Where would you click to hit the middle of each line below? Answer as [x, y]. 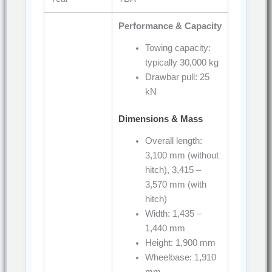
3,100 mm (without [182, 156]
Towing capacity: [178, 48]
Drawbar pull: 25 [177, 77]
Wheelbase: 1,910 [180, 258]
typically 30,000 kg [182, 63]
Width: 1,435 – [173, 214]
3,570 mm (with [175, 185]
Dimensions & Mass [160, 119]
